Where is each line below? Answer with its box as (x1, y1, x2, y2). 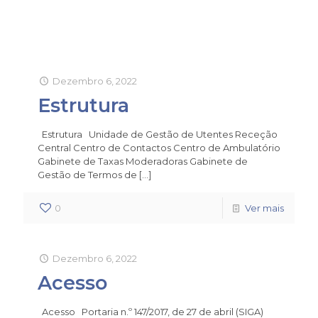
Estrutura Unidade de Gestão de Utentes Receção (38, 128, 278, 140)
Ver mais (245, 202, 284, 214)
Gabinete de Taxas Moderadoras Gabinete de (38, 155, 248, 167)
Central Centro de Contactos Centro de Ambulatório (38, 141, 280, 153)
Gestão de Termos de (38, 168, 137, 180)
